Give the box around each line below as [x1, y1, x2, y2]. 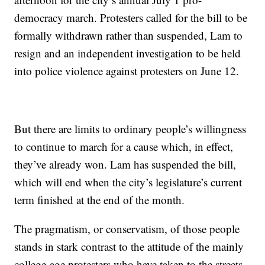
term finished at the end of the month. [14, 192, 185, 207]
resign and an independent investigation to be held [14, 46, 241, 60]
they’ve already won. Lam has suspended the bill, [14, 157, 237, 172]
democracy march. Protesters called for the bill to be [14, 10, 248, 25]
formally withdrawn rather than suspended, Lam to [14, 28, 243, 43]
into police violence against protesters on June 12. [14, 63, 240, 78]
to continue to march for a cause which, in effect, [14, 139, 234, 154]
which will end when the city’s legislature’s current [14, 174, 243, 189]
